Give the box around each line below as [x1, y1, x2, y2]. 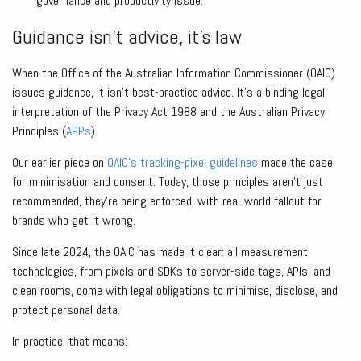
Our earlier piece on [12, 154, 107, 172]
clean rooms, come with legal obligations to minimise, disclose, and [12, 282, 338, 300]
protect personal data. [12, 301, 120, 319]
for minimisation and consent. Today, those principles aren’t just [12, 173, 323, 191]
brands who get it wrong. [12, 212, 135, 230]
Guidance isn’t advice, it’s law [12, 24, 242, 50]
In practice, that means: [12, 333, 127, 351]
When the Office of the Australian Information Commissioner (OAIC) [12, 64, 335, 82]
